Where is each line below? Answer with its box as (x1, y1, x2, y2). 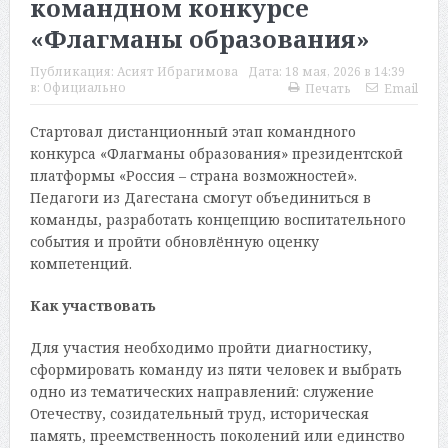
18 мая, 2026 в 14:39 (284, 62, 405, 80)
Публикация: (29, 62, 117, 80)
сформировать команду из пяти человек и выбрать (29, 359, 402, 379)
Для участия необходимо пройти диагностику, (29, 337, 372, 357)
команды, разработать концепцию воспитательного (29, 209, 406, 229)
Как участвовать (29, 295, 156, 315)
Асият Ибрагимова (116, 62, 238, 80)
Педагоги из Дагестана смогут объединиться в (29, 187, 371, 207)
